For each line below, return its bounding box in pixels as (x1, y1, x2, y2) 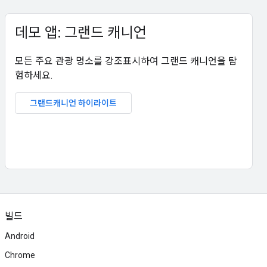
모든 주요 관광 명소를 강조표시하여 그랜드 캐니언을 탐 (15, 55, 237, 67)
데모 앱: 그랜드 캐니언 (15, 24, 147, 42)
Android (5, 231, 35, 241)
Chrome (5, 250, 35, 260)
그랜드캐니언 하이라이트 (30, 98, 117, 108)
